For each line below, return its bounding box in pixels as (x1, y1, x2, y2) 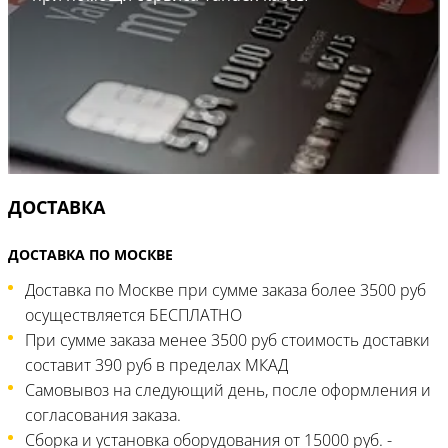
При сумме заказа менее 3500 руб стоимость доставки (25, 329, 430, 351)
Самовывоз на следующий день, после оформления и (25, 379, 431, 401)
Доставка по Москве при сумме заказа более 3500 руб (25, 279, 426, 301)
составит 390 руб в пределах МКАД (25, 354, 288, 376)
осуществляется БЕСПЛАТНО (25, 304, 242, 326)
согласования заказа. (25, 404, 181, 426)
